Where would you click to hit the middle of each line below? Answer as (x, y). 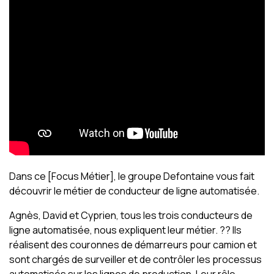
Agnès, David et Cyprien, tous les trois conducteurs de (131, 215)
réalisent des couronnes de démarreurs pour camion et (133, 245)
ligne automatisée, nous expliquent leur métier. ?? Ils (125, 230)
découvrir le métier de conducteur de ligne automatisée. (134, 191)
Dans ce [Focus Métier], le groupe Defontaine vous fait (132, 176)
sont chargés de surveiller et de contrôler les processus (135, 259)
